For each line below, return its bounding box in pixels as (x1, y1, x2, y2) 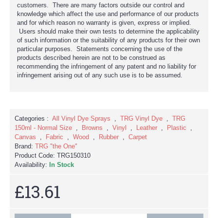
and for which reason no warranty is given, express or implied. (17, 18, 191, 26)
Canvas (15, 133, 36, 141)
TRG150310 (57, 151, 91, 159)
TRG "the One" (35, 142, 77, 150)
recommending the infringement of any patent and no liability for (17, 62, 196, 70)
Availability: (15, 161, 49, 168)
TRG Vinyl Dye (120, 114, 163, 122)
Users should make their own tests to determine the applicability (17, 27, 200, 35)
